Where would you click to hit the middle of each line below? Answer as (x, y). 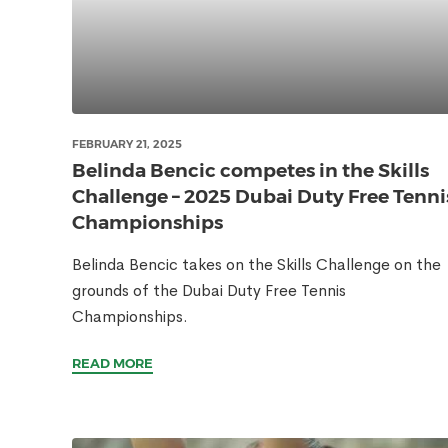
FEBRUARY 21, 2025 (127, 144)
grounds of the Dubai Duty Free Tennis (209, 290)
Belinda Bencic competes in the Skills (250, 170)
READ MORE (112, 363)
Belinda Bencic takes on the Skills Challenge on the (256, 264)
